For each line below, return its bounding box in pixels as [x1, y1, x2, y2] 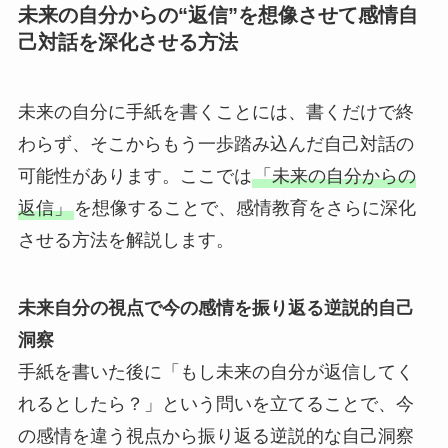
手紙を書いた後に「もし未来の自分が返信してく [17, 361, 414, 382]
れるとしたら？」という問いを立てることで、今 [17, 393, 414, 414]
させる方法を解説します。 [17, 229, 234, 250]
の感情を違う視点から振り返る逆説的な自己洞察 [17, 425, 414, 446]
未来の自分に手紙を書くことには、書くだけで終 [17, 101, 414, 122]
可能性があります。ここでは [17, 165, 252, 186]
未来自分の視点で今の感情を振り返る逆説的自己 [17, 297, 414, 318]
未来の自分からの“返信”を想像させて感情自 [17, 4, 418, 27]
